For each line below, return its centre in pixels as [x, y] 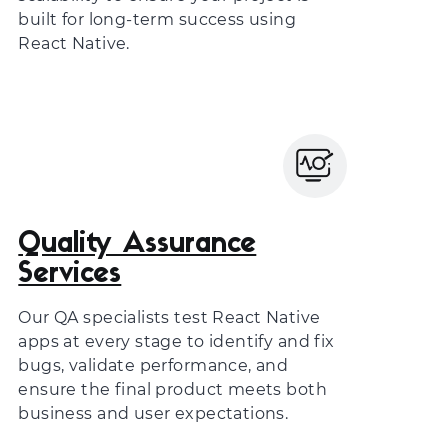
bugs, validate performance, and [153, 365]
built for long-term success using [157, 19]
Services [70, 275]
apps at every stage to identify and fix [176, 341]
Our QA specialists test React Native [169, 317]
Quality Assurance [137, 245]
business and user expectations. [153, 413]
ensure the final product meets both [173, 389]
